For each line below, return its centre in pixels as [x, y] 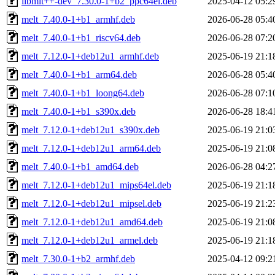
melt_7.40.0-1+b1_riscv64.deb [81, 37]
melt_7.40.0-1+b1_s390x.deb [79, 111]
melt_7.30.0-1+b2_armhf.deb [78, 258]
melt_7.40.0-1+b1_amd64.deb [80, 166]
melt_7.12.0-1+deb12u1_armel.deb [90, 240]
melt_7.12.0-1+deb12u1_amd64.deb [92, 222]
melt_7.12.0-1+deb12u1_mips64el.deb [96, 185]
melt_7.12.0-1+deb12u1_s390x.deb [91, 130]
